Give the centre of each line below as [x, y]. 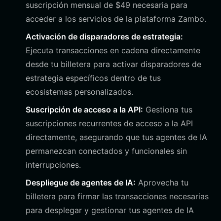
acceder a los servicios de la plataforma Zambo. [116, 19]
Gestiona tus [168, 110]
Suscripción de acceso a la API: [84, 110]
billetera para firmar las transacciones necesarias [117, 196]
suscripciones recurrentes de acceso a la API [109, 123]
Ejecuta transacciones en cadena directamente [113, 50]
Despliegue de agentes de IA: [81, 183]
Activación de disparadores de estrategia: [104, 37]
